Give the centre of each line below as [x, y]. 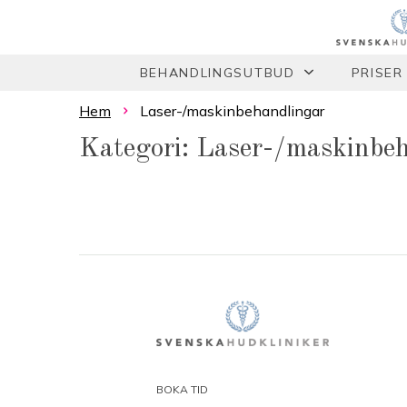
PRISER [377, 73]
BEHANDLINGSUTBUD [217, 73]
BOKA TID [182, 389]
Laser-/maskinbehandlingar [232, 111]
